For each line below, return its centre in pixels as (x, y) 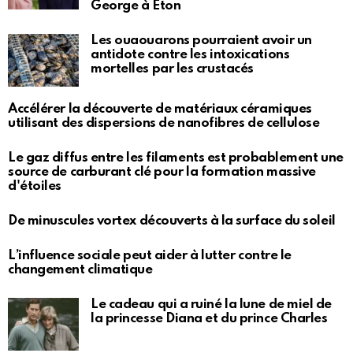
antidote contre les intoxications (190, 54)
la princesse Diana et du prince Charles (209, 318)
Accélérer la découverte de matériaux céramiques (160, 109)
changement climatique (80, 269)
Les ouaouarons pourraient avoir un (201, 40)
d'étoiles (35, 186)
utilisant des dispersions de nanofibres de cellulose (164, 123)
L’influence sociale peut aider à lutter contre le (150, 255)
